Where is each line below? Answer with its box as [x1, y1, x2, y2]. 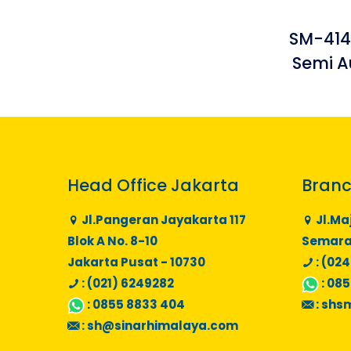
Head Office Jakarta [67, 173, 239, 197]
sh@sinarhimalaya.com [87, 317, 238, 334]
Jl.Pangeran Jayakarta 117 [79, 211, 246, 228]
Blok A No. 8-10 [67, 232, 157, 249]
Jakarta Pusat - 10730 [67, 253, 205, 270]
